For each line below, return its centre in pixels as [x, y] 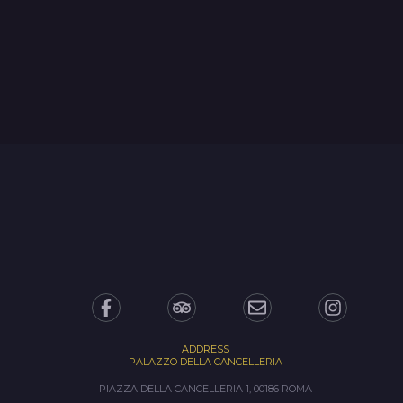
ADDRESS [205, 349]
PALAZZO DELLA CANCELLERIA [205, 361]
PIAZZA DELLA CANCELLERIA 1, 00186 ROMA [205, 388]
